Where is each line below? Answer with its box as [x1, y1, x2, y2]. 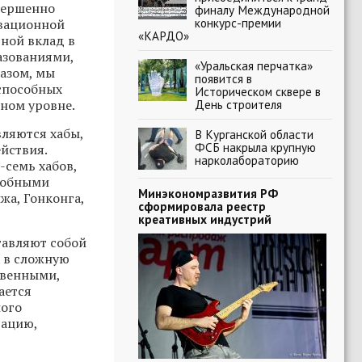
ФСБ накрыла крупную [195, 139, 316, 155]
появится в [195, 70, 252, 86]
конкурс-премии [195, 15, 281, 31]
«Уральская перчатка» [195, 57, 313, 74]
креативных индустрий [138, 211, 271, 227]
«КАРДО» [138, 27, 189, 44]
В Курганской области [195, 126, 314, 142]
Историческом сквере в [195, 83, 321, 99]
